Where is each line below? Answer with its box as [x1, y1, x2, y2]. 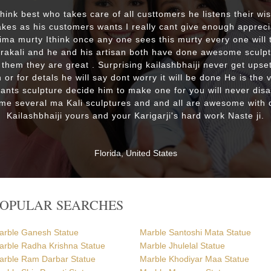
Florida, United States [94, 148, 177, 158]
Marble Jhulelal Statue [140, 241, 226, 250]
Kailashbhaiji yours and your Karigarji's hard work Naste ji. [7, 111, 264, 120]
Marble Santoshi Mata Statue [140, 227, 252, 237]
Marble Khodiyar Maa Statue [140, 254, 250, 264]
